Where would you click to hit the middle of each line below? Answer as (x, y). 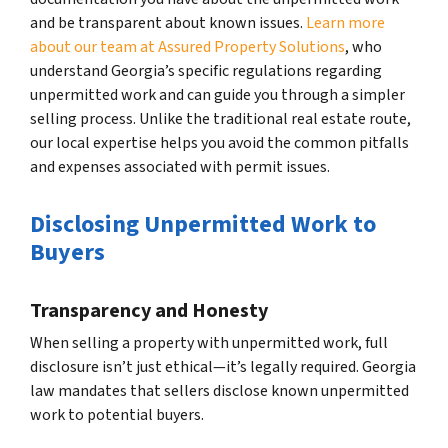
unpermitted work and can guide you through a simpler (217, 94)
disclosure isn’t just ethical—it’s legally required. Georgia (223, 366)
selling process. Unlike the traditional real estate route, (220, 118)
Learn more (344, 22)
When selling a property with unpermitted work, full (209, 342)
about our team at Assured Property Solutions (187, 46)
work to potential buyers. (117, 414)
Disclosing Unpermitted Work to (203, 224)
